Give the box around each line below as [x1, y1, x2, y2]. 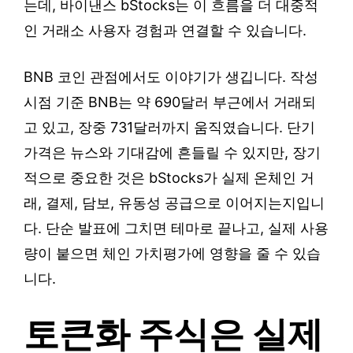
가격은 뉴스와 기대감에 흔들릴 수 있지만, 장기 [24, 144, 321, 162]
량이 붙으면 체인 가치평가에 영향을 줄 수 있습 [24, 245, 321, 262]
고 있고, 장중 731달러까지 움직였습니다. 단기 [24, 119, 315, 136]
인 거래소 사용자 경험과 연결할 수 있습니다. [24, 22, 307, 39]
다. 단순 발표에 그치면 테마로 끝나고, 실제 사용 [24, 220, 329, 237]
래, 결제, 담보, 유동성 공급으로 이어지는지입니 [24, 195, 325, 212]
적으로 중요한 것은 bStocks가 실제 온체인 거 [24, 169, 314, 187]
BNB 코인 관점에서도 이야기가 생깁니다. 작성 [24, 69, 318, 86]
